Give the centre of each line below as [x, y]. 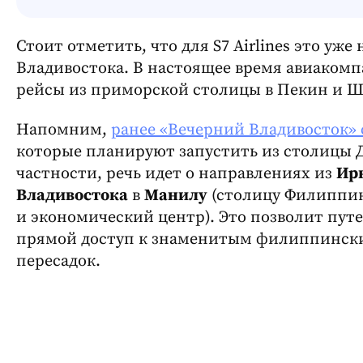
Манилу [176, 196]
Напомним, [64, 130]
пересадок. [58, 262]
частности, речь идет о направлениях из [176, 174]
